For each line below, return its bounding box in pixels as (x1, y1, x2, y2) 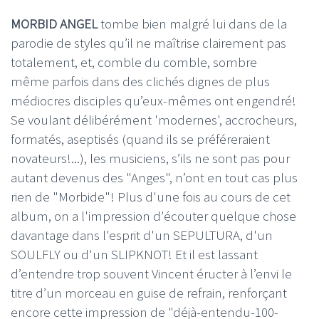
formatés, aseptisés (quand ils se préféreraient (11, 130, 270, 147)
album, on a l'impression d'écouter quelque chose (11, 206, 296, 224)
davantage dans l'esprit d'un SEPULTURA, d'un (11, 226, 273, 244)
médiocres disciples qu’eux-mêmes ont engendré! (11, 91, 296, 109)
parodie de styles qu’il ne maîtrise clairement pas (11, 33, 286, 51)
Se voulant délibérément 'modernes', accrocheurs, (11, 110, 297, 128)
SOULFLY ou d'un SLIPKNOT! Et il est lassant (11, 245, 258, 263)
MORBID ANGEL (11, 14, 98, 32)
